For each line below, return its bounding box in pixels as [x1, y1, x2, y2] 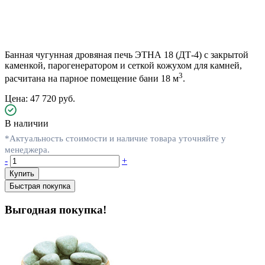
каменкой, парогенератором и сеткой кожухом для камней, [5, 60, 242, 71]
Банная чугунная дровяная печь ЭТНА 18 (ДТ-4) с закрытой [5, 50, 248, 60]
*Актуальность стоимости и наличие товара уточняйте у [5, 133, 226, 144]
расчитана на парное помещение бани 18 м [5, 73, 179, 84]
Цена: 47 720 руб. [5, 93, 75, 104]
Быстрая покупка [9, 182, 70, 191]
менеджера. [5, 144, 50, 155]
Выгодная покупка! [5, 203, 106, 216]
